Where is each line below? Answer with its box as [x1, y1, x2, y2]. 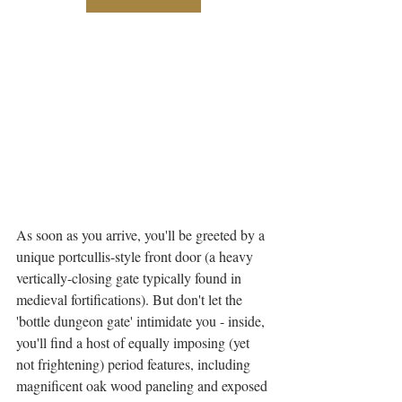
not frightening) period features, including [16, 354, 254, 374]
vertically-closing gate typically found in [16, 268, 245, 288]
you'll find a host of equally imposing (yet [16, 333, 253, 353]
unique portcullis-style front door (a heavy [16, 247, 257, 267]
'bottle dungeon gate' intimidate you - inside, [16, 311, 268, 331]
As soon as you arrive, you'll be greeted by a [16, 225, 268, 245]
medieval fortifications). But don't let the [16, 290, 246, 310]
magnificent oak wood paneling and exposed [16, 376, 271, 396]
